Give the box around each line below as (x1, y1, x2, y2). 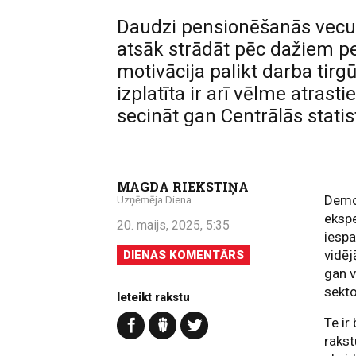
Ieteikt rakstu (117, 290, 190, 304)
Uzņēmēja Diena (117, 194, 192, 206)
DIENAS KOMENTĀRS (123, 248, 244, 262)
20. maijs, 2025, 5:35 (117, 218, 230, 233)
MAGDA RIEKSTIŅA (117, 178, 249, 195)
